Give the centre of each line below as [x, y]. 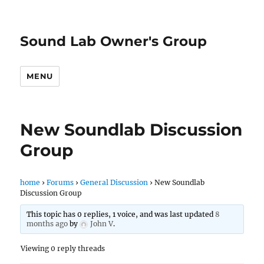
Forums [60, 182]
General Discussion [114, 182]
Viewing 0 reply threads [63, 248]
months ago [47, 224]
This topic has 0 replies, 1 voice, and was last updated [121, 214]
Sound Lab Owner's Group [114, 41]
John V [101, 224]
